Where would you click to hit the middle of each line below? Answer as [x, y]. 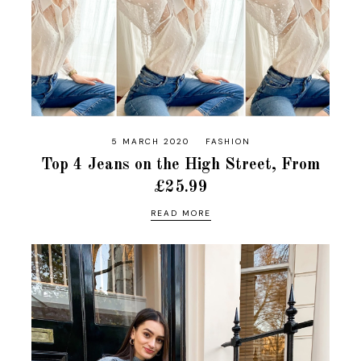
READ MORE [180, 213]
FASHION [228, 141]
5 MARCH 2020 [150, 141]
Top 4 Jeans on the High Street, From [180, 165]
